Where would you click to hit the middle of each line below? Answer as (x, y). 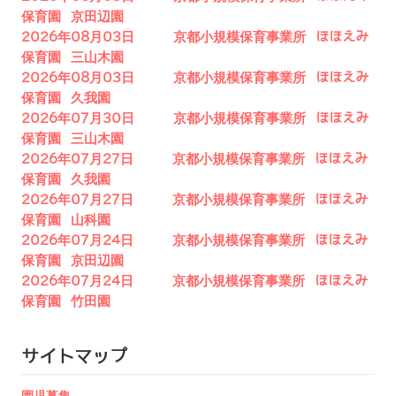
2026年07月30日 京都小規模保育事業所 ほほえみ (195, 118)
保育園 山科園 (66, 220)
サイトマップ (74, 357)
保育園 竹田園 (66, 301)
